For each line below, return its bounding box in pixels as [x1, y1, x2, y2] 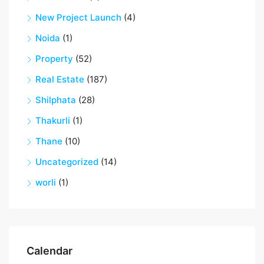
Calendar [27, 245, 72, 258]
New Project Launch [35, 12, 121, 24]
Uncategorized [35, 156, 98, 168]
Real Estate [35, 74, 84, 85]
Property [35, 53, 73, 65]
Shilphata [35, 94, 76, 106]
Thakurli [35, 115, 70, 127]
